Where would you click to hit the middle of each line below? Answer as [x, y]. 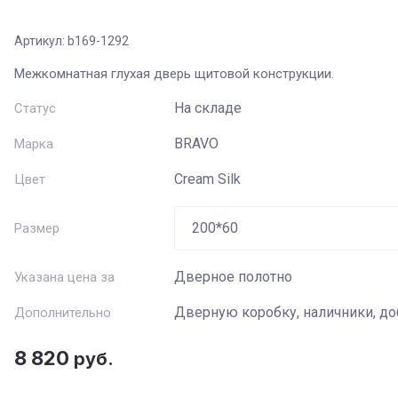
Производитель [88, 369]
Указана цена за [64, 277]
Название [69, 44]
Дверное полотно [233, 277]
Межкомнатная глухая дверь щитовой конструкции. [174, 74]
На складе [208, 108]
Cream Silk [207, 179]
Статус [35, 108]
